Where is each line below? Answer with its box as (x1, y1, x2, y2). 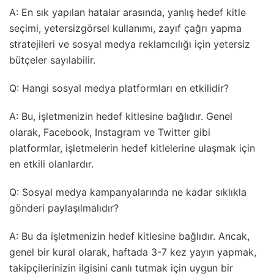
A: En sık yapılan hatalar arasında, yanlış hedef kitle (9, 6, 246, 19)
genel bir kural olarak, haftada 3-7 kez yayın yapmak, (9, 246, 256, 259)
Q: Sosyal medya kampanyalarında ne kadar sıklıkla (9, 186, 246, 199)
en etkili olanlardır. (9, 158, 94, 171)
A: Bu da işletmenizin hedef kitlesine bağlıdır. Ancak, (9, 230, 250, 243)
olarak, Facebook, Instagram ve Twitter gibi (9, 126, 210, 139)
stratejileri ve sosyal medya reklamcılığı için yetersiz (9, 38, 250, 51)
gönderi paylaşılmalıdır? (9, 202, 119, 215)
